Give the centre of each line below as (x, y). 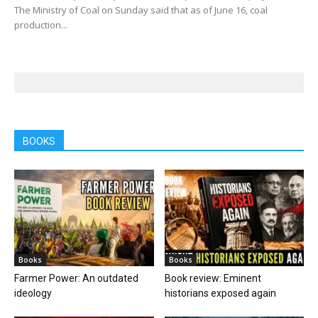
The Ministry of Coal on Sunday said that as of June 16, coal (141, 10)
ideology (33, 293)
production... (41, 25)
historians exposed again (220, 293)
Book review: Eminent (213, 278)
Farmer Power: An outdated (76, 278)
